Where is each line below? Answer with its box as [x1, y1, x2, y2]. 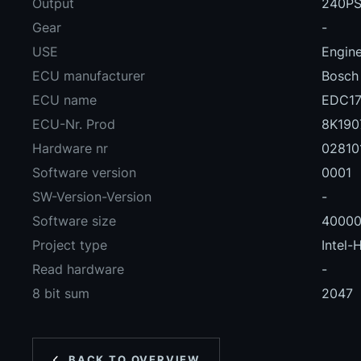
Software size [32, 213, 116, 230]
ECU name [32, 92, 97, 109]
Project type [32, 237, 107, 254]
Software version [32, 164, 136, 181]
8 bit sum [32, 285, 89, 302]
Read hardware [32, 261, 124, 278]
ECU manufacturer [32, 68, 145, 85]
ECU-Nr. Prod [32, 116, 115, 133]
